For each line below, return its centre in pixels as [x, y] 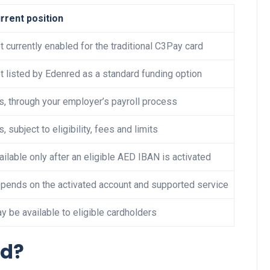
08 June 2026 [171, 229]
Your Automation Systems [180, 209]
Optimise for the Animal [172, 175]
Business [133, 51]
